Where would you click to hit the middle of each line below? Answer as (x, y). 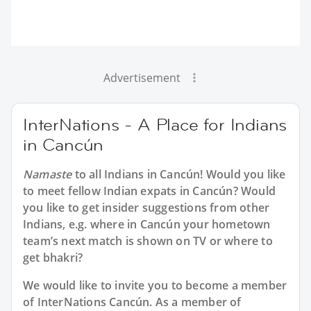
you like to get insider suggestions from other (146, 207)
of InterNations (66, 302)
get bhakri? (53, 257)
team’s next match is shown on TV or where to (148, 241)
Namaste (48, 174)
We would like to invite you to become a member (155, 285)
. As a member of (195, 302)
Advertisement (142, 77)
